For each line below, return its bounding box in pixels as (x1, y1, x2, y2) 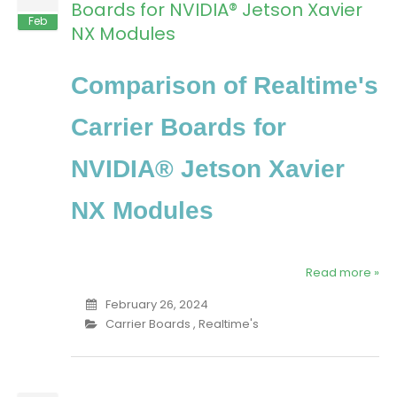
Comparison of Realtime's (71, 72, 378, 100)
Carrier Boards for (71, 113, 286, 142)
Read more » (306, 264, 379, 282)
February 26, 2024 (105, 296, 208, 314)
